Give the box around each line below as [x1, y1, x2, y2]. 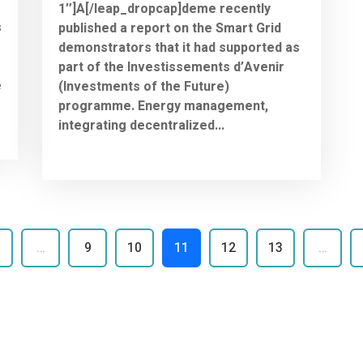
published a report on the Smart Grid [58, 18, 282, 38]
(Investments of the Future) [58, 76, 230, 96]
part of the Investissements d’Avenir [58, 57, 285, 77]
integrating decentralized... [58, 115, 225, 135]
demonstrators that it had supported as [58, 37, 301, 58]
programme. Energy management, [58, 96, 269, 116]
